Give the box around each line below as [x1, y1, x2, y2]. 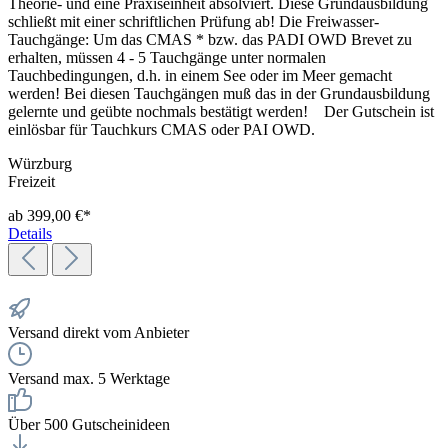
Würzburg [8, 154, 72, 172]
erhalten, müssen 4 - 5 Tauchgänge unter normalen [8, 48, 326, 66]
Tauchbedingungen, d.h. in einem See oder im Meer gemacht [8, 66, 392, 84]
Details [8, 224, 52, 242]
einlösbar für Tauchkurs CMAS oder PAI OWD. [8, 120, 315, 138]
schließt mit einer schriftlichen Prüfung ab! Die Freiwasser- [8, 12, 379, 30]
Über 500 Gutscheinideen [8, 415, 170, 433]
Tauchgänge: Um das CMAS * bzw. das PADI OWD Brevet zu [8, 30, 412, 48]
